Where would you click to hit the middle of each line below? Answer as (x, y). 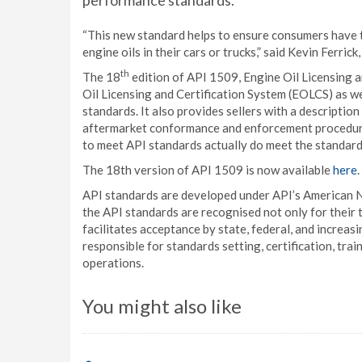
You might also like (162, 306)
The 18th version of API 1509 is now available (208, 170)
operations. (113, 263)
